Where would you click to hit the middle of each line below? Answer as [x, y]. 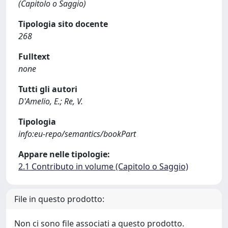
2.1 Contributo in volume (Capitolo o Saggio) [103, 166]
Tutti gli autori [48, 89]
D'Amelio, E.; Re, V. [51, 101]
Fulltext [34, 56]
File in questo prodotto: [59, 199]
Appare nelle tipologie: [64, 154]
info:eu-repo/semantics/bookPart [77, 134]
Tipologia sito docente [63, 24]
